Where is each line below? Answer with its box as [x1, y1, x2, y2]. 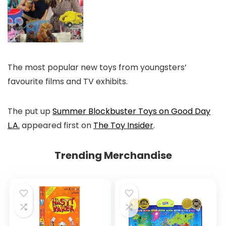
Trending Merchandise [54, 148, 172, 163]
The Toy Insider [93, 120, 153, 132]
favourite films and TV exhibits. [8, 76, 130, 88]
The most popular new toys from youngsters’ [8, 62, 187, 74]
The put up [8, 105, 52, 118]
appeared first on [20, 120, 93, 132]
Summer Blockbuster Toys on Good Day [52, 105, 210, 118]
